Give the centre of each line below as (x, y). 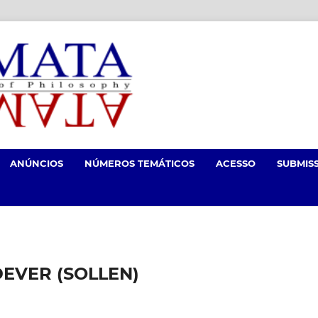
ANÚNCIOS (37, 163)
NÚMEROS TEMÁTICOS (139, 163)
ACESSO (236, 163)
